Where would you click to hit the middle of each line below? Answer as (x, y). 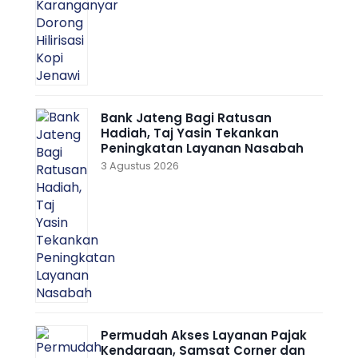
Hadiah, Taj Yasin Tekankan (190, 133)
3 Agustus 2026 (140, 165)
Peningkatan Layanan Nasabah (202, 148)
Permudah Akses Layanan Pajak (204, 335)
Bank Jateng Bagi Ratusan (186, 117)
